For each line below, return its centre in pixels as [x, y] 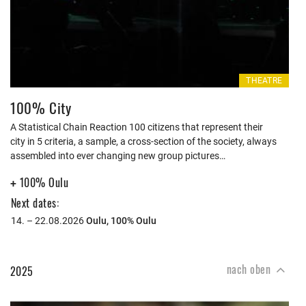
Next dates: [35, 203]
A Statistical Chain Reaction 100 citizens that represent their [137, 127]
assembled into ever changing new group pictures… [118, 156]
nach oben [250, 269]
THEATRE [264, 81]
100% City [41, 108]
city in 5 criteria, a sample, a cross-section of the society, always [143, 141]
